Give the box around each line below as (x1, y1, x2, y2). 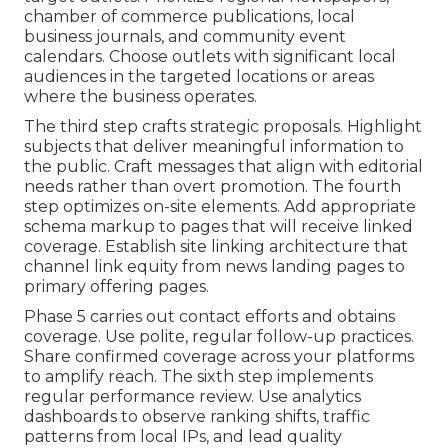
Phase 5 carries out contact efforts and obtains (24, 307, 395, 327)
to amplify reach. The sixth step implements (24, 367, 373, 387)
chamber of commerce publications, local (24, 7, 355, 27)
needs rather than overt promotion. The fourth (24, 177, 401, 197)
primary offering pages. (24, 277, 209, 297)
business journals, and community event (24, 27, 346, 47)
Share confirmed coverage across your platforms (24, 347, 414, 367)
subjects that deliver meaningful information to (24, 137, 404, 157)
